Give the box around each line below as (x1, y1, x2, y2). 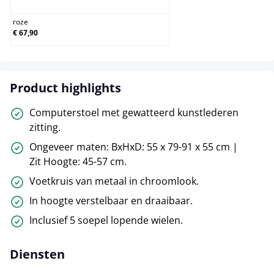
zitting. (29, 120, 61, 134)
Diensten (10, 245, 65, 262)
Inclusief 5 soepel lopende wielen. (29, 213, 183, 227)
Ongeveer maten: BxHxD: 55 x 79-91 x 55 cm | (29, 139, 238, 154)
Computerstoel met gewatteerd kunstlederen (29, 105, 239, 119)
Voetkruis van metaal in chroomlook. (29, 174, 199, 188)
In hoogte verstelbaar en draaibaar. (29, 193, 193, 207)
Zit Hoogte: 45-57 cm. (29, 154, 127, 168)
